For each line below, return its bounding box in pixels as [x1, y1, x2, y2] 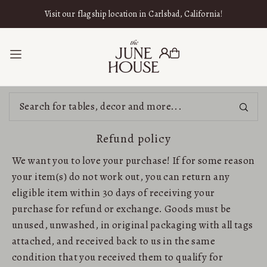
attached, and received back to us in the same [12, 234, 216, 248]
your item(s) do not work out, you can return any [12, 169, 230, 184]
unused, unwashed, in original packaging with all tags [12, 218, 253, 232]
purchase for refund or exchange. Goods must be [12, 201, 231, 216]
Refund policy [96, 130, 171, 147]
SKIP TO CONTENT [11, 7, 98, 20]
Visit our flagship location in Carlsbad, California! [44, 8, 223, 20]
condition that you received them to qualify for [12, 250, 223, 264]
